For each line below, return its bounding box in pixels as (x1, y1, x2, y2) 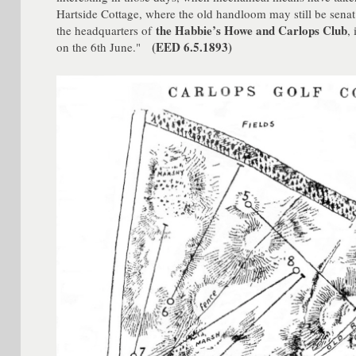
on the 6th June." (56, 38, 153, 55)
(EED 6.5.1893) (152, 37, 233, 56)
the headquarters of (56, 21, 157, 38)
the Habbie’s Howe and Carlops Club (156, 21, 348, 39)
